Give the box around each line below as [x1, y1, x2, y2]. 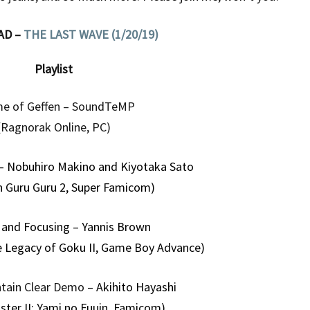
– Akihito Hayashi [86, 279, 176, 295]
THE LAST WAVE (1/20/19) [24, 26, 159, 42]
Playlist [35, 61, 73, 77]
